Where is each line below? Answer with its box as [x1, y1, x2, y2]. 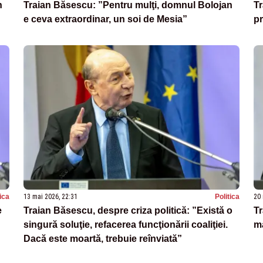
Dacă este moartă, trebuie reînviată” [23, 233, 182, 244]
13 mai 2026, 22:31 [23, 192, 77, 201]
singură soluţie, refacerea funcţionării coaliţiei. [23, 219, 228, 230]
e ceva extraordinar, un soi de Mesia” [23, 14, 187, 24]
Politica [215, 192, 240, 201]
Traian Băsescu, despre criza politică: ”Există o [23, 205, 232, 215]
